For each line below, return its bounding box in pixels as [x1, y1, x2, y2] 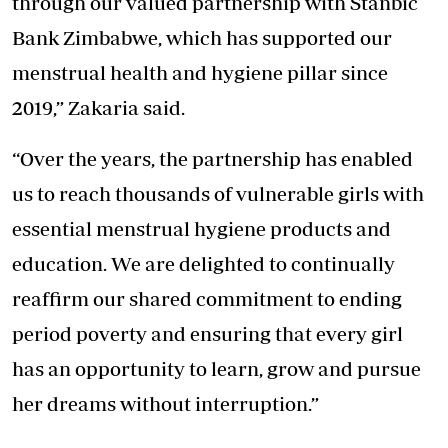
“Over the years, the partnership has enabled [12, 146, 413, 170]
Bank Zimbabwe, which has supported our [12, 25, 392, 49]
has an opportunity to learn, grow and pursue [12, 356, 421, 380]
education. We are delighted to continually [12, 251, 395, 275]
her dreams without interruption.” [12, 391, 319, 415]
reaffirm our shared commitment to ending [12, 286, 402, 310]
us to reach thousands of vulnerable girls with [12, 181, 424, 205]
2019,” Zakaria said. [12, 95, 185, 119]
